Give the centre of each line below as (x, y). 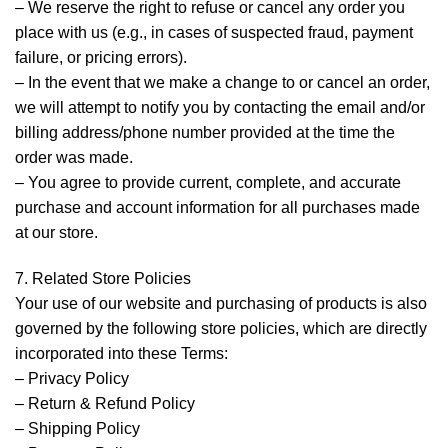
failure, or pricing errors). (101, 58)
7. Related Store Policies (103, 278)
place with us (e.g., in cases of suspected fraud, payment (214, 33)
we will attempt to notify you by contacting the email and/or (220, 108)
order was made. (74, 158)
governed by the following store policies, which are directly (221, 328)
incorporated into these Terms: (121, 353)
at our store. (56, 233)
